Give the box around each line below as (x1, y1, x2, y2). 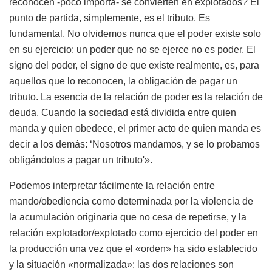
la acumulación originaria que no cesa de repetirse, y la (9, 211, 246, 222)
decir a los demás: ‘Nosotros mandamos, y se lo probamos (9, 138, 260, 149)
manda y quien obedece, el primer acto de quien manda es (9, 123, 261, 134)
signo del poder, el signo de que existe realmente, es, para (9, 59, 259, 70)
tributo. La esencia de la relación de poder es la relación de (9, 91, 263, 102)
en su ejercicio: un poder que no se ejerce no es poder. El (9, 44, 256, 55)
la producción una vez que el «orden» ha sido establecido (9, 243, 257, 254)
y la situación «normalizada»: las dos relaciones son (9, 259, 234, 270)
